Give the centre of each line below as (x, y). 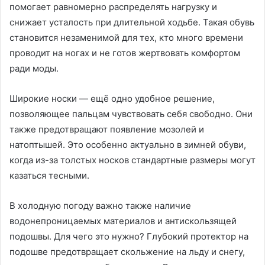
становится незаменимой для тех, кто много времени (126, 38)
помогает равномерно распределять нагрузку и (113, 7)
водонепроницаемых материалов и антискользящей (123, 221)
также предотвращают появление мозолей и (107, 129)
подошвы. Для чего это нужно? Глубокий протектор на (129, 236)
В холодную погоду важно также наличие (100, 206)
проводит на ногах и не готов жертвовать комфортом (125, 53)
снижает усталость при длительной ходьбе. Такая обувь (132, 22)
